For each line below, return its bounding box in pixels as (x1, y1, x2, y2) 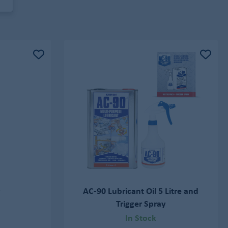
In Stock (125, 211, 157, 224)
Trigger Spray (116, 196, 166, 210)
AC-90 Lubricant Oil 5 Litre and (83, 184, 199, 197)
